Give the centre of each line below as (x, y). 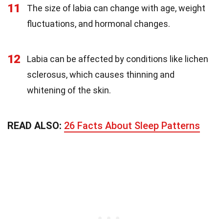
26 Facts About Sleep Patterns (132, 125)
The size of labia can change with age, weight (116, 8)
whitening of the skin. (69, 90)
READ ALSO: (36, 125)
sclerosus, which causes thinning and (101, 74)
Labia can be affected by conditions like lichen (118, 59)
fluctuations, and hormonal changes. (99, 23)
